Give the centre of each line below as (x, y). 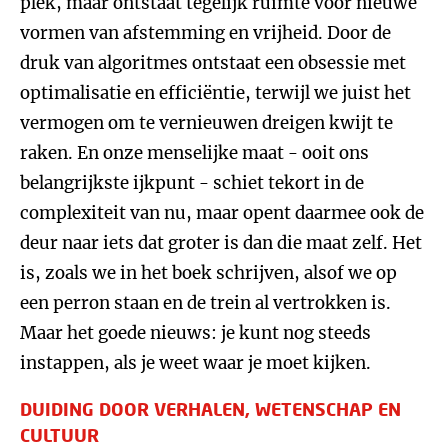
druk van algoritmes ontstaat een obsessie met (213, 63)
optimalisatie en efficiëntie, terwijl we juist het (215, 93)
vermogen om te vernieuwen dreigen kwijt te (206, 123)
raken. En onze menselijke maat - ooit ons (194, 153)
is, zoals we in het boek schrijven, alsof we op (208, 273)
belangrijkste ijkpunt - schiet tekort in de (192, 183)
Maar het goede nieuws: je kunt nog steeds (195, 333)
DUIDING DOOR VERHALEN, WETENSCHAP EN (210, 409)
